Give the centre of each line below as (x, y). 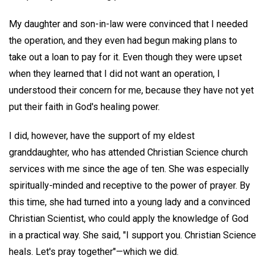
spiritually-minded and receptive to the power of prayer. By (130, 186)
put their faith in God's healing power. (84, 107)
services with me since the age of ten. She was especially (129, 169)
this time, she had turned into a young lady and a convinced (130, 202)
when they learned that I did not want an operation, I (114, 74)
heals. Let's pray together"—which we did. (94, 252)
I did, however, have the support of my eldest (102, 136)
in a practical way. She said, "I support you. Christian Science (132, 235)
